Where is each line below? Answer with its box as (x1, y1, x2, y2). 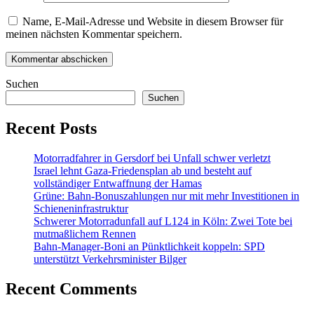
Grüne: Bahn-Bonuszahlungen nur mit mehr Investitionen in (34, 190, 299, 202)
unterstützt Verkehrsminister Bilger (34, 253, 186, 265)
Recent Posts (6, 119, 97, 138)
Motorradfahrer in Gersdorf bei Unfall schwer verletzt (34, 152, 271, 164)
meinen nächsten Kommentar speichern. (6, 28, 182, 41)
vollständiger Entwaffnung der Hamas (34, 177, 202, 189)
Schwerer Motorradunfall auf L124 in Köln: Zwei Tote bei (34, 215, 292, 227)
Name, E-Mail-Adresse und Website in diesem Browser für (22, 15, 283, 28)
